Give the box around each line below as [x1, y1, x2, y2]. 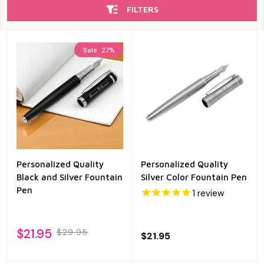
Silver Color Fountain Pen [141, 172, 247, 182]
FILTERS [126, 4, 159, 14]
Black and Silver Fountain [16, 172, 123, 182]
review [195, 187, 224, 199]
